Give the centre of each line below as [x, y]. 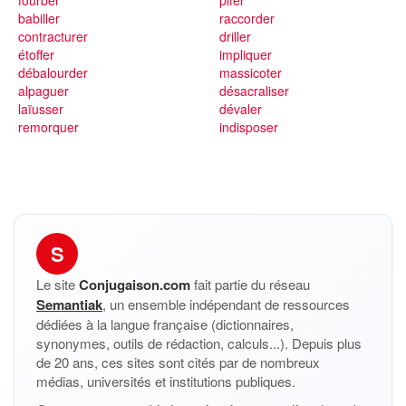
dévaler [240, 109]
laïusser [41, 109]
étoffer [36, 54]
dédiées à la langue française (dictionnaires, [165, 324]
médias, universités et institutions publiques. [166, 381]
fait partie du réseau [250, 284]
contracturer [53, 36]
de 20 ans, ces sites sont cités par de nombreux [178, 362]
